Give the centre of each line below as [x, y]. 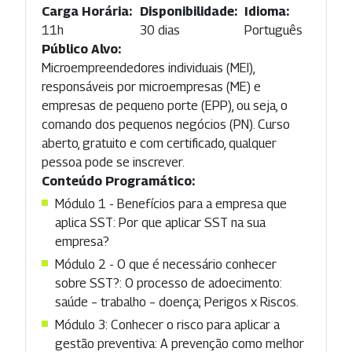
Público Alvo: [81, 49]
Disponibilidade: [188, 11]
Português [274, 30]
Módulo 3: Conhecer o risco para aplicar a [167, 324]
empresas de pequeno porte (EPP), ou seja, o [165, 105]
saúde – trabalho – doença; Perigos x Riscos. [177, 302]
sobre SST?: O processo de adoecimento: [169, 283]
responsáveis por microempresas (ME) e [151, 86]
